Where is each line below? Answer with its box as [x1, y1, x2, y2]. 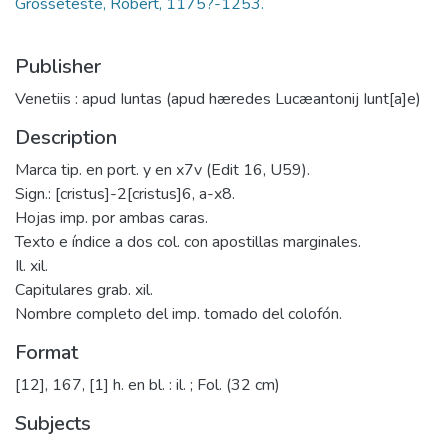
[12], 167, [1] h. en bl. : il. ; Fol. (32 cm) [15, 374, 280, 396]
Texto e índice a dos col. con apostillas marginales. [15, 231, 361, 253]
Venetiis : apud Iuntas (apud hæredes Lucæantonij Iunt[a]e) [15, 88, 421, 110]
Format [15, 339, 78, 366]
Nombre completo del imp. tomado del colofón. [15, 303, 342, 325]
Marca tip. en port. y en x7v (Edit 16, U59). [15, 159, 310, 181]
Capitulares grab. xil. [15, 279, 153, 301]
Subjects [15, 410, 91, 437]
